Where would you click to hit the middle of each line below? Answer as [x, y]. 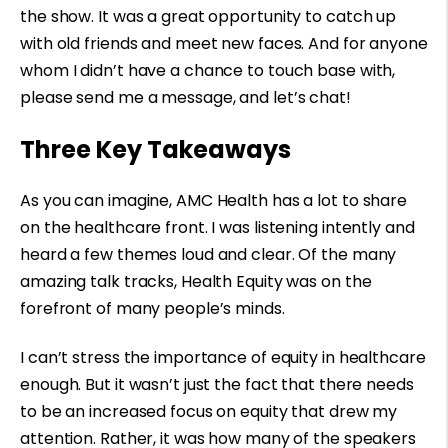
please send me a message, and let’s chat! [185, 98]
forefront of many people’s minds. [154, 309]
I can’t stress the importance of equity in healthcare [223, 358]
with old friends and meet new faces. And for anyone [224, 44]
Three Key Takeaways [155, 149]
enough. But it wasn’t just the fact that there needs [217, 385]
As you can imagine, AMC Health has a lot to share [214, 201]
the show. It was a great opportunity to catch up [208, 17]
